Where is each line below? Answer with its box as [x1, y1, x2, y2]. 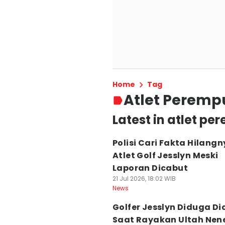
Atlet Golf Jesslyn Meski [113, 150, 218, 161]
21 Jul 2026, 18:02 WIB [113, 174, 176, 183]
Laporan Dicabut [113, 162, 188, 174]
